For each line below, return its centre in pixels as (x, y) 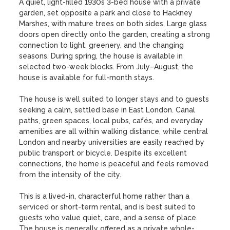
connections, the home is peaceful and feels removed (114, 164)
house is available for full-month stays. (87, 78)
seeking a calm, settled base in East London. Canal (107, 110)
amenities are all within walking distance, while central (114, 131)
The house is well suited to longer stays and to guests (114, 99)
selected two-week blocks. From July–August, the (107, 67)
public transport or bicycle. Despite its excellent (103, 153)
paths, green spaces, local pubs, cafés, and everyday (111, 121)
